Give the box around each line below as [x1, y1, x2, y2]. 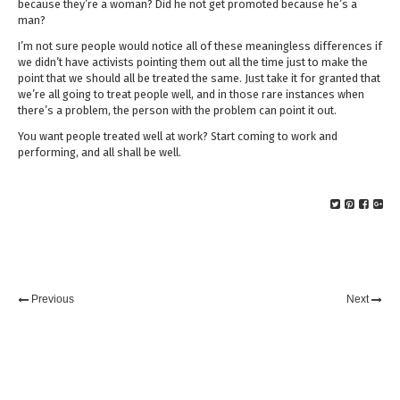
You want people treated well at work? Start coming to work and [18, 129, 337, 143]
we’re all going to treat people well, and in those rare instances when [18, 87, 364, 102]
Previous [31, 292, 74, 304]
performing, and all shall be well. [18, 145, 181, 159]
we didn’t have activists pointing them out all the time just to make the [18, 55, 368, 70]
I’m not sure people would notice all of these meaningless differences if [18, 39, 382, 54]
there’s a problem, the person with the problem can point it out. [18, 104, 337, 118]
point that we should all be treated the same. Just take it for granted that [18, 71, 380, 86]
